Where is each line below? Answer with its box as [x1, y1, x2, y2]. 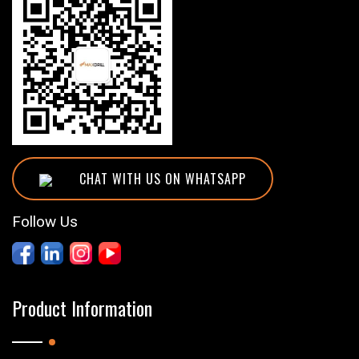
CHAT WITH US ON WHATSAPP [75, 168, 246, 188]
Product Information [12, 292, 152, 322]
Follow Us [12, 212, 78, 231]
